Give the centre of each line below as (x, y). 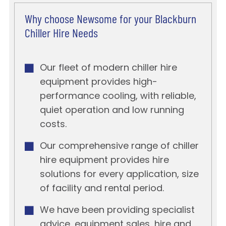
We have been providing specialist (117, 211)
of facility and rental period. (102, 189)
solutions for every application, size (119, 175)
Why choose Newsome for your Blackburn (110, 20)
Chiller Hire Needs (61, 35)
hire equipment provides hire (104, 161)
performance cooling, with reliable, (118, 97)
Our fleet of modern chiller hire (108, 69)
